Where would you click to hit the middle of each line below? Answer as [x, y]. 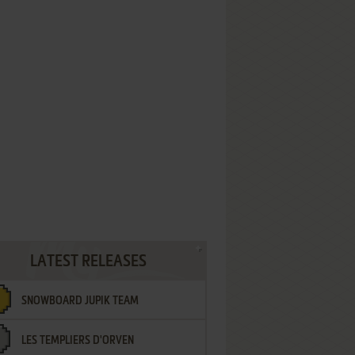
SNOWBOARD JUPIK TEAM [80, 301]
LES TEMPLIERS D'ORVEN [78, 341]
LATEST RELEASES [88, 262]
